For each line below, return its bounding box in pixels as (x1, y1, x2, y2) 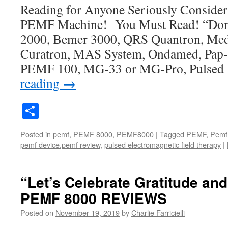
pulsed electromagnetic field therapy (104, 139, 221, 150)
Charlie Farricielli (131, 207, 185, 218)
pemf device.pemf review (20, 139, 100, 150)
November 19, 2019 (55, 207, 120, 218)
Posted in (20, 129, 51, 140)
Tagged (160, 129, 184, 140)
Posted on (20, 207, 53, 218)
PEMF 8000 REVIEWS (20, 188, 167, 209)
